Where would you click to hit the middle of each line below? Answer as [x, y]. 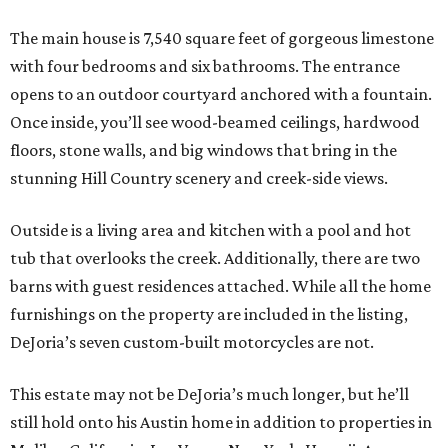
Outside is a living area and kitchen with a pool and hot [210, 230]
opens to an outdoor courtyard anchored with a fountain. [221, 94]
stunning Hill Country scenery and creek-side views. [199, 178]
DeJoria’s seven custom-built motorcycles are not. [192, 342]
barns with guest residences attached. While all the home [220, 286]
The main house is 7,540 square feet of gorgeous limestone [222, 38]
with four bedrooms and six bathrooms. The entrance [205, 66]
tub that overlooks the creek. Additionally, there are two [215, 258]
